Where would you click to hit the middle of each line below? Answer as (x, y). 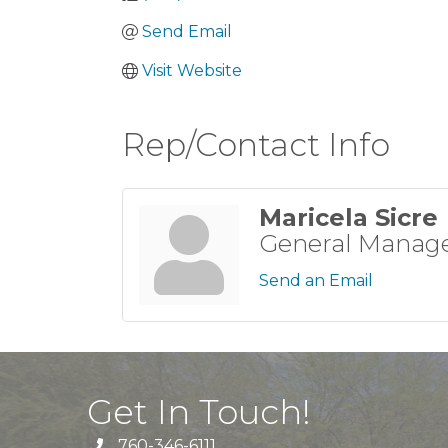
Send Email (187, 31)
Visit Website (192, 70)
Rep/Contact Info (256, 144)
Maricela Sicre (348, 217)
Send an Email (316, 280)
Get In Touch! (199, 412)
